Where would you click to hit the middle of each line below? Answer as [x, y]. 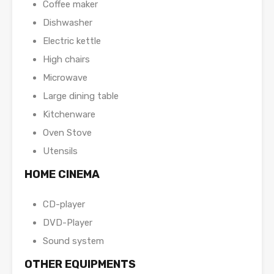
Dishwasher [68, 23]
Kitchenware [69, 115]
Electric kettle [72, 41]
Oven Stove [67, 133]
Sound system [73, 241]
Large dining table [81, 96]
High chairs [66, 60]
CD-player [64, 205]
